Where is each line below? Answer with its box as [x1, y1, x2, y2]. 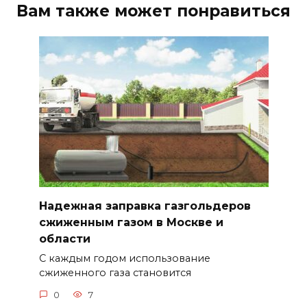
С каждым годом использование [38, 252, 210, 265]
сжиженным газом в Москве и [38, 215, 223, 229]
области [38, 232, 90, 245]
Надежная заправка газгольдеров [38, 199, 251, 212]
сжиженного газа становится [38, 267, 191, 280]
